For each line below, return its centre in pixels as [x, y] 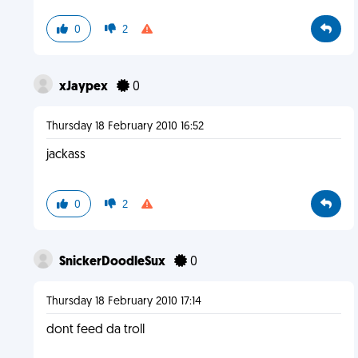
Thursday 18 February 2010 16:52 [125, 127]
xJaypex [84, 87]
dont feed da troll [95, 330]
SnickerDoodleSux [113, 262]
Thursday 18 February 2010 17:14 [123, 302]
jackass [66, 155]
